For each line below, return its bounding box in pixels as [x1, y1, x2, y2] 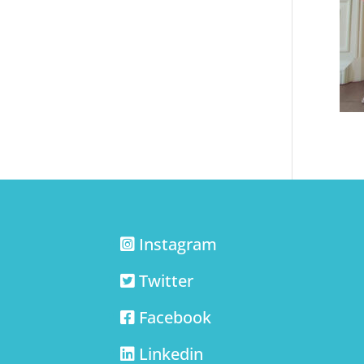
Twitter [139, 269, 194, 292]
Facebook [139, 305, 212, 328]
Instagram [139, 232, 218, 255]
